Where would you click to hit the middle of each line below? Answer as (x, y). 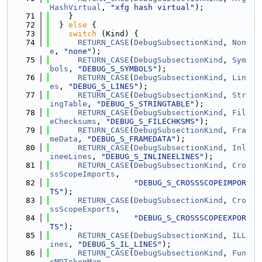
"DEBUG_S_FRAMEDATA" (132, 139)
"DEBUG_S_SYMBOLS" (118, 69)
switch (82, 34)
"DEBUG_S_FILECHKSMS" (153, 121)
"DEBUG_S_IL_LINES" (120, 244)
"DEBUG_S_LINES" (104, 86)
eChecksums (73, 121)
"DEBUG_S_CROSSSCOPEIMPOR (190, 183)
